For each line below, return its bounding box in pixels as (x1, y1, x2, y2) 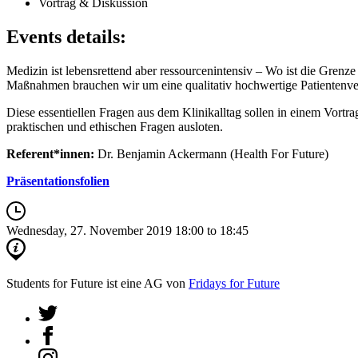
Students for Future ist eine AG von (6, 276, 189, 291)
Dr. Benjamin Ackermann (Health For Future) (94, 146, 328, 161)
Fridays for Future (189, 276, 280, 291)
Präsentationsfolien (6, 173, 109, 188)
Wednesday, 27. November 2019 (6, 223, 175, 237)
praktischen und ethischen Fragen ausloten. (6, 119, 223, 133)
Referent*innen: (6, 146, 94, 161)
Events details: (6, 26, 126, 47)
